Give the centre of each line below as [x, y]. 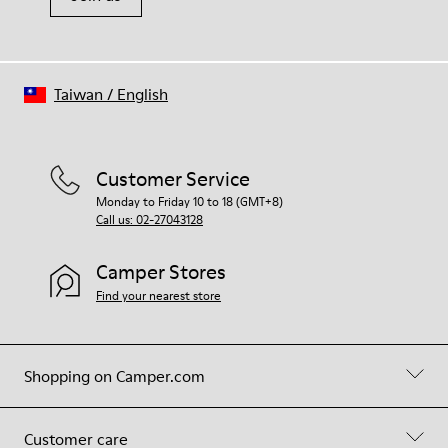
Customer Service [173, 179]
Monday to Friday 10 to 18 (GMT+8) [189, 201]
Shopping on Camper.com [114, 376]
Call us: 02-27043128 [149, 219]
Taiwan [78, 94]
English [142, 94]
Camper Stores [161, 272]
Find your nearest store [158, 295]
